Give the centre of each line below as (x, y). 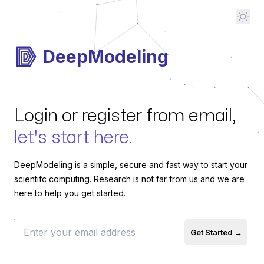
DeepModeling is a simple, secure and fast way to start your (131, 165)
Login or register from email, (125, 116)
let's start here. (73, 138)
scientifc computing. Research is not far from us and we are (129, 179)
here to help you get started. (70, 193)
